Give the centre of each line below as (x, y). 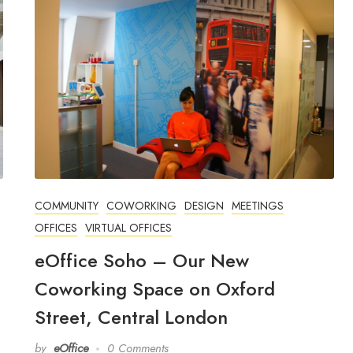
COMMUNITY (67, 206)
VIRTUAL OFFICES (128, 228)
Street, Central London (131, 318)
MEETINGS (258, 206)
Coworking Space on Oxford (155, 289)
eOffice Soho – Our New (142, 261)
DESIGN (204, 206)
